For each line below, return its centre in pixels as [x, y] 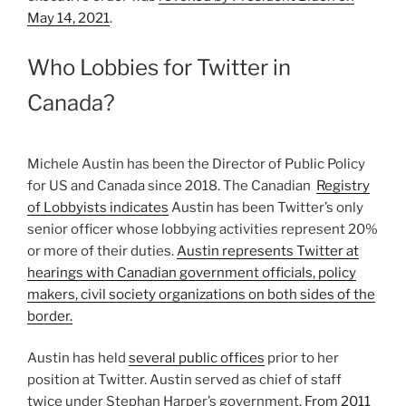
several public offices [197, 358]
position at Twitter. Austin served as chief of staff [184, 380]
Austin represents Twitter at [268, 251]
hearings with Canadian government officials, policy [192, 272]
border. [50, 316]
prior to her [302, 358]
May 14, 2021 [68, 19]
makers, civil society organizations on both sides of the [201, 294]
